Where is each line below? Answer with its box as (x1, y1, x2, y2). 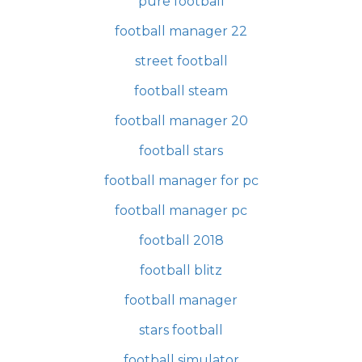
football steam (134, 82, 228, 99)
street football (134, 53, 228, 69)
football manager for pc (103, 172, 259, 188)
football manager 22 (115, 23, 247, 39)
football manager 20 (114, 112, 248, 128)
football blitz (140, 262, 222, 278)
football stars (139, 142, 223, 158)
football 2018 (138, 232, 224, 248)
